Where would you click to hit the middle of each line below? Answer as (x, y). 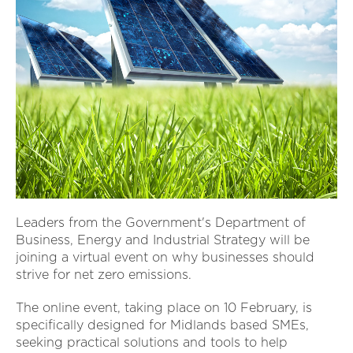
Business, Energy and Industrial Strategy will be (163, 240)
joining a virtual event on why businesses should (165, 257)
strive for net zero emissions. (104, 274)
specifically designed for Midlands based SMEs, (162, 325)
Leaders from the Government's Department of (161, 222)
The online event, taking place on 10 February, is (164, 307)
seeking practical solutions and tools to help (152, 342)
